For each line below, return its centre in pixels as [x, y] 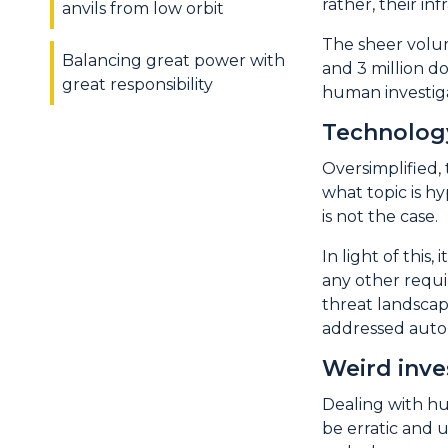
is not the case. [380, 216]
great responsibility [137, 84]
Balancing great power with [173, 60]
